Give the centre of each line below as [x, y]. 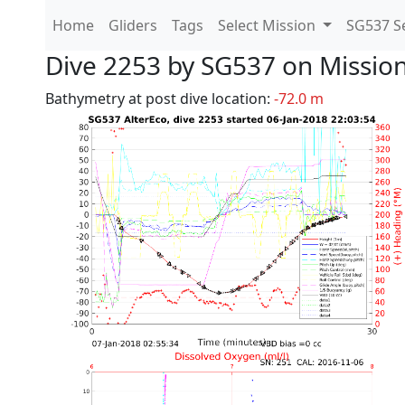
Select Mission [268, 25]
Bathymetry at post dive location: [160, 99]
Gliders [133, 25]
